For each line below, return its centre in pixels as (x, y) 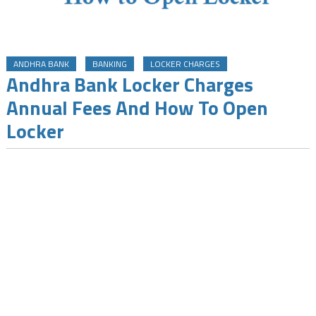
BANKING (109, 63)
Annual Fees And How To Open (137, 107)
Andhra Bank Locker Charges (129, 84)
